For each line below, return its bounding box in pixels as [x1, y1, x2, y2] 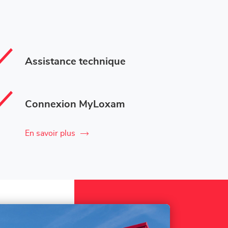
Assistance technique [24, 56, 126, 67]
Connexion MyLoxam [24, 99, 125, 109]
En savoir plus [24, 129, 75, 137]
